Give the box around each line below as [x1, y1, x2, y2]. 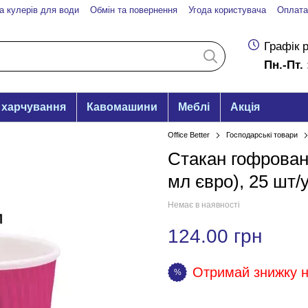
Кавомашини [87, 101, 157, 113]
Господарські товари [226, 131, 298, 139]
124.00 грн [168, 225, 262, 247]
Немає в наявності [168, 200, 240, 210]
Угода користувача [188, 5, 266, 16]
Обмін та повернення [90, 5, 177, 16]
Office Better [168, 131, 210, 139]
